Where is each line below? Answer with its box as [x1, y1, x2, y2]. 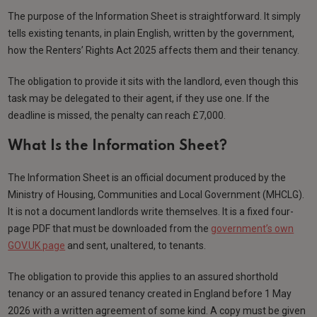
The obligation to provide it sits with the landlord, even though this [8, 75, 299, 87]
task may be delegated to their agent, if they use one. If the [8, 92, 270, 104]
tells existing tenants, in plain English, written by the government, [8, 27, 295, 39]
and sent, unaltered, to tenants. [65, 239, 207, 251]
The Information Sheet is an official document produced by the [8, 171, 287, 183]
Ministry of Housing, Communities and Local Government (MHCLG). [8, 188, 305, 200]
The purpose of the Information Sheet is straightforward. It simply [8, 10, 301, 22]
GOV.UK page [8, 239, 66, 251]
